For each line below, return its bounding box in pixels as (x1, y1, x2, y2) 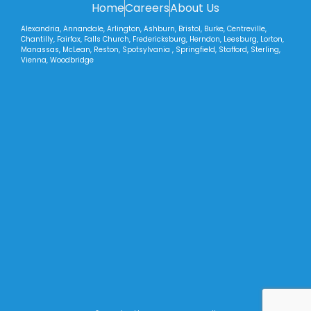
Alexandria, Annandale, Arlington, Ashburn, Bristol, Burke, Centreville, (21, 23, 267, 34)
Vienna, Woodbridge (21, 54, 94, 65)
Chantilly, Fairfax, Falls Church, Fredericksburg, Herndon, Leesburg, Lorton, (21, 33, 284, 44)
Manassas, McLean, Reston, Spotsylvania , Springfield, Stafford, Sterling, (21, 44, 280, 55)
